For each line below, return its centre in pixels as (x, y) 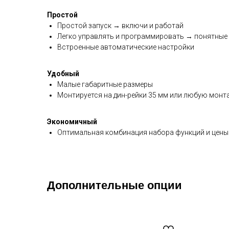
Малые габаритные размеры (105, 84)
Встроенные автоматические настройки (126, 47)
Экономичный (72, 122)
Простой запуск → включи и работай (120, 26)
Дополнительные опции (114, 185)
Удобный (63, 74)
